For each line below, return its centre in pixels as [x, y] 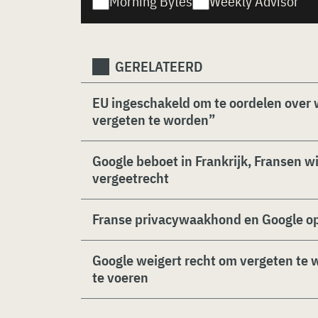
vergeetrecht [131, 178]
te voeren [120, 277]
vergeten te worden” [154, 120]
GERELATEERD [159, 66]
